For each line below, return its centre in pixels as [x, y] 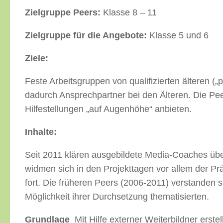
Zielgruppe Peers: [63, 12]
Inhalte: [41, 132]
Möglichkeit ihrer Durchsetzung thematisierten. [117, 196]
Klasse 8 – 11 [129, 12]
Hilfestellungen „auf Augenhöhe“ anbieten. [108, 109]
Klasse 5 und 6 [178, 35]
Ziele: [38, 58]
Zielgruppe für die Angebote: [86, 35]
